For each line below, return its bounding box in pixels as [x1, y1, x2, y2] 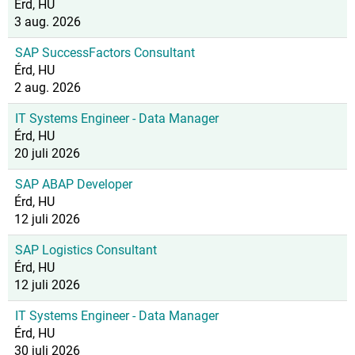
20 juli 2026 [14, 146, 80, 161]
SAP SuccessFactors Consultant [15, 45, 195, 60]
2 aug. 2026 [14, 80, 81, 95]
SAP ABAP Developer [15, 177, 132, 192]
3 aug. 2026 [14, 14, 81, 29]
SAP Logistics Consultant [15, 242, 157, 258]
